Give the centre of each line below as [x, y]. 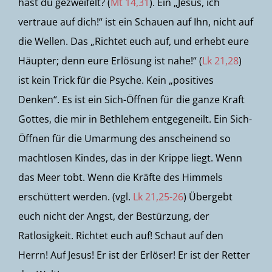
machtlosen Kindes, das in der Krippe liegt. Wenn [130, 158]
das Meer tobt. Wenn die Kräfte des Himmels [121, 177]
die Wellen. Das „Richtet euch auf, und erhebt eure [134, 41]
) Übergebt [208, 197]
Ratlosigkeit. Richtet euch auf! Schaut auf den [121, 236]
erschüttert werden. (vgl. [76, 197]
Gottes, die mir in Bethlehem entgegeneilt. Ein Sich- [135, 119]
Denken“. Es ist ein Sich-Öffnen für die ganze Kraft [131, 100]
